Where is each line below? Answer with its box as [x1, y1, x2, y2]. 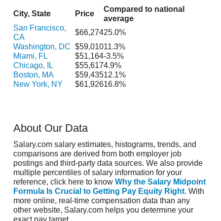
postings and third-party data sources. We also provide [13, 158, 203, 167]
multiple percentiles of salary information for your [13, 168, 182, 177]
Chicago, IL [13, 61, 53, 70]
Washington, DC [13, 42, 71, 51]
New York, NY [13, 80, 63, 89]
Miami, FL [13, 52, 48, 61]
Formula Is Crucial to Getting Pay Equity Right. [13, 186, 186, 195]
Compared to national [104, 5, 184, 14]
